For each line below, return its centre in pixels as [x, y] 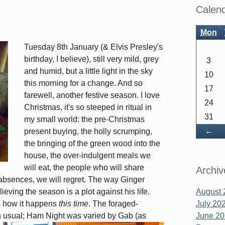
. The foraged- [113, 204]
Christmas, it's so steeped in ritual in [88, 107]
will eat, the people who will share [84, 168]
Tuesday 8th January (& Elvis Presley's [93, 47]
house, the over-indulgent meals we [87, 156]
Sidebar [202, 9]
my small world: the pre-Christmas [84, 120]
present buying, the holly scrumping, [88, 132]
